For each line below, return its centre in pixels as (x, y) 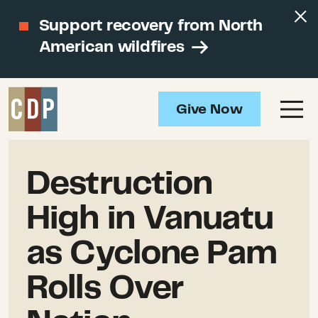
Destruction (119, 184)
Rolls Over (105, 288)
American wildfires (114, 47)
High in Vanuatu (150, 219)
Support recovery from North (150, 26)
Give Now (210, 110)
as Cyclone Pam (152, 253)
